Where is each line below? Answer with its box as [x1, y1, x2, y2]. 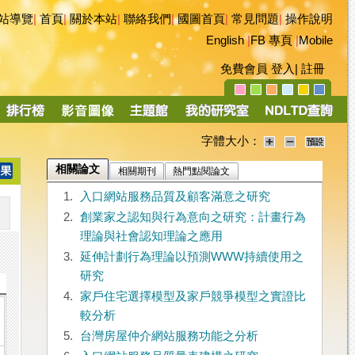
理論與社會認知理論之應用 [79, 230, 223, 243]
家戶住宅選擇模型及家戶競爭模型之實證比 [79, 290, 306, 303]
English [206, 34, 244, 47]
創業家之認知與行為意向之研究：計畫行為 [79, 211, 306, 224]
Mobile [299, 34, 333, 47]
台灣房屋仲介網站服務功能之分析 [79, 330, 258, 343]
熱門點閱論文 [173, 166, 231, 177]
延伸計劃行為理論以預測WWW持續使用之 [79, 250, 303, 264]
